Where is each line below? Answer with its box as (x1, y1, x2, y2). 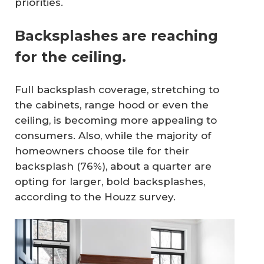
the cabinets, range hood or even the (15, 98, 209, 111)
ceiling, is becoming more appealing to (15, 114, 217, 126)
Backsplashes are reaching (15, 27, 218, 44)
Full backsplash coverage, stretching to (15, 83, 219, 95)
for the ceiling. (15, 48, 126, 65)
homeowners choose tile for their (15, 144, 189, 157)
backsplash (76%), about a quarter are (15, 160, 212, 172)
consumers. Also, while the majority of (15, 129, 211, 141)
